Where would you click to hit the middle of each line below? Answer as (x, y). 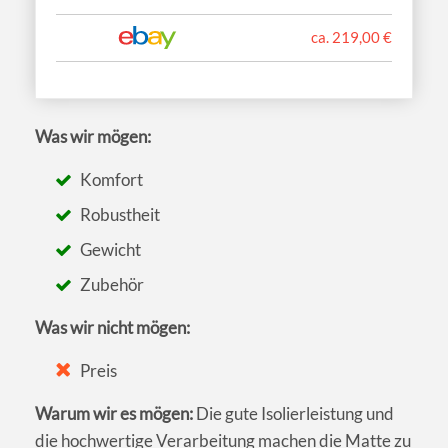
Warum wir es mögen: (114, 414)
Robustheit (120, 215)
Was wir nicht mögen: (112, 328)
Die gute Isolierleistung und (293, 414)
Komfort (112, 180)
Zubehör (112, 285)
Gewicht (111, 250)
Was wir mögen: (93, 137)
